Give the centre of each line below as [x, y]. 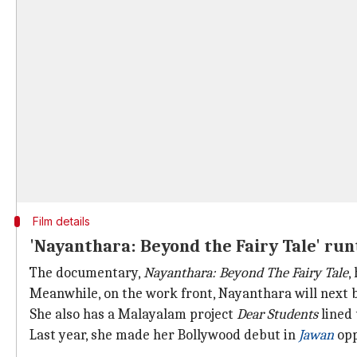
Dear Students [277, 314]
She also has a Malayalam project [133, 314]
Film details [61, 221]
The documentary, [86, 273]
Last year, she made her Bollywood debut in [164, 335]
